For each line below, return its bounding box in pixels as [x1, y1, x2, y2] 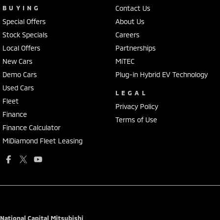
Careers [115, 30, 139, 39]
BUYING [2, 3, 41, 12]
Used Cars [2, 83, 34, 92]
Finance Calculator [2, 123, 60, 132]
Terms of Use [115, 115, 157, 124]
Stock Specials [2, 30, 48, 39]
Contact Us [115, 3, 150, 12]
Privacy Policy [115, 102, 158, 110]
